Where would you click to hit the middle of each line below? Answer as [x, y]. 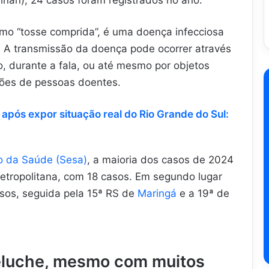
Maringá [159, 193]
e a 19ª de [204, 193]
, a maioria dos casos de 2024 [160, 159]
